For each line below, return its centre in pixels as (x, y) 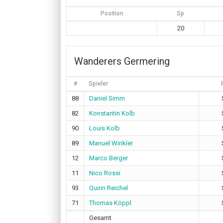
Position (112, 13)
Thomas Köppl (110, 203)
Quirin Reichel (109, 188)
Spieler (98, 84)
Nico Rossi (105, 173)
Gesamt (100, 218)
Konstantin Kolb (112, 113)
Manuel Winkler (111, 143)
